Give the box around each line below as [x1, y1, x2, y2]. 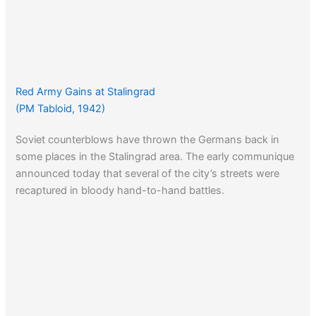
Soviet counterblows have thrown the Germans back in [16, 133, 280, 146]
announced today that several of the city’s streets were [16, 166, 280, 180]
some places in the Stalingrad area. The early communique [16, 150, 295, 163]
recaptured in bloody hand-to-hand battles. [16, 183, 225, 197]
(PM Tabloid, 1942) [16, 102, 106, 115]
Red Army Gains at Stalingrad [16, 85, 156, 98]
